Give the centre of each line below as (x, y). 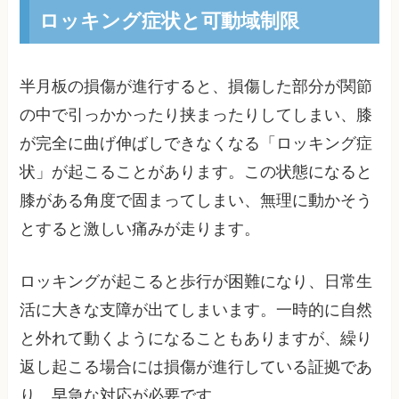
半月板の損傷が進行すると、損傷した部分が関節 (196, 86)
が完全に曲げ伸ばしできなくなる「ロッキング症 (196, 143)
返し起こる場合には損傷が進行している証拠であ (196, 366)
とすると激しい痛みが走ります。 (140, 228)
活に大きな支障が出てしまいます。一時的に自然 (196, 309)
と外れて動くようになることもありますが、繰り (196, 338)
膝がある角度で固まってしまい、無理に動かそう (196, 200)
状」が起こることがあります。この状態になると (196, 171)
